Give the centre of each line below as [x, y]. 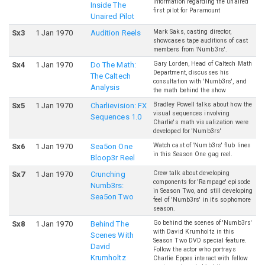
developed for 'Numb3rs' [187, 131]
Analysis [105, 88]
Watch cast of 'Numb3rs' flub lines [202, 146]
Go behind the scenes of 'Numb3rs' [203, 223]
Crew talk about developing [191, 173]
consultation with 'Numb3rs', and [200, 82]
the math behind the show [190, 91]
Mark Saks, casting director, [192, 32]
